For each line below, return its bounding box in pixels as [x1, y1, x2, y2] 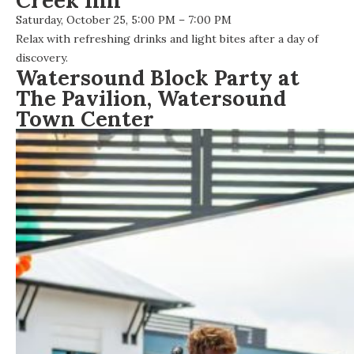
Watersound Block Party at [16, 64, 299, 92]
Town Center [16, 105, 154, 133]
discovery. [16, 51, 68, 66]
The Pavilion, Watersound [16, 85, 286, 112]
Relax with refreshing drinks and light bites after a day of [16, 32, 318, 47]
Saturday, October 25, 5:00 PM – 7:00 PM [16, 13, 232, 28]
